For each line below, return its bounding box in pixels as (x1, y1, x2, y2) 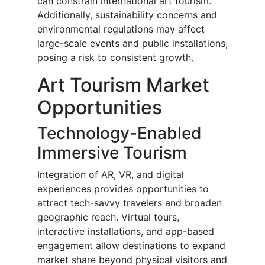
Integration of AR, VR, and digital (37, 169, 184, 181)
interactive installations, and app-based (37, 225, 214, 238)
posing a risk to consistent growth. (37, 51, 193, 64)
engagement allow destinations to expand (37, 240, 225, 252)
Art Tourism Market (37, 73, 209, 97)
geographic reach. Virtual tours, (37, 211, 179, 224)
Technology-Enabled (37, 123, 202, 144)
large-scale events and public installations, (37, 37, 228, 50)
